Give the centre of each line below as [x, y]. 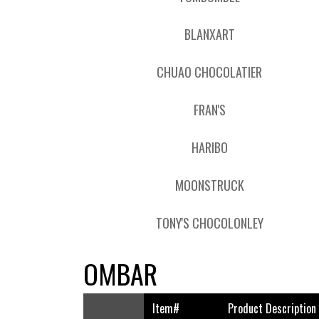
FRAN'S [209, 110]
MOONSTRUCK [209, 185]
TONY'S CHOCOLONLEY [209, 223]
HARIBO [209, 147]
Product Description [272, 308]
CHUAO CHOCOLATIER [210, 72]
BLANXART [209, 34]
